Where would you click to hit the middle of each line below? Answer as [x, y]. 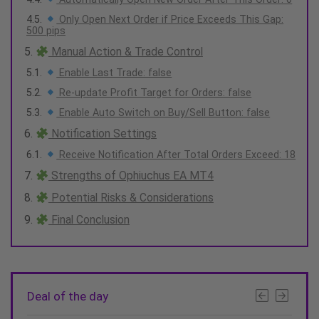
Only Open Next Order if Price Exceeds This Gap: [170, 20]
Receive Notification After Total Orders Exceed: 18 [176, 155]
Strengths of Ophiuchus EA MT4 [131, 176]
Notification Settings [102, 134]
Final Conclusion [89, 220]
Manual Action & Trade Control [125, 52]
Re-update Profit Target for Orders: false [154, 93]
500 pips [46, 31]
